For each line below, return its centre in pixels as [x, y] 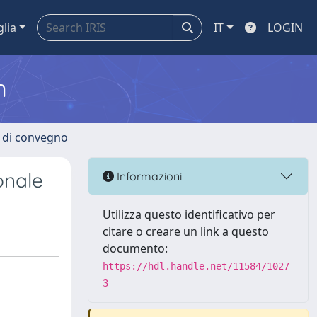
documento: [135, 248]
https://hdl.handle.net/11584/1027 [196, 266]
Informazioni [148, 176]
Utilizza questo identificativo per [189, 214]
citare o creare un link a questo [186, 231]
